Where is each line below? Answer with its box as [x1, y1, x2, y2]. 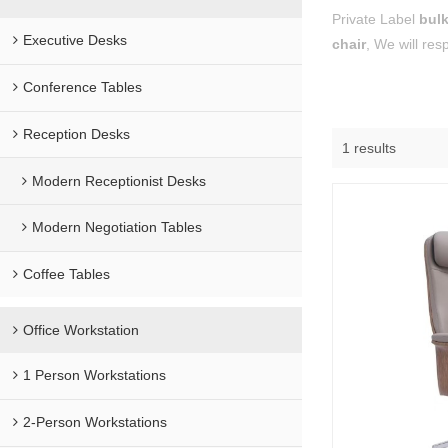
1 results [342, 139, 397, 156]
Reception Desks [23, 125, 131, 142]
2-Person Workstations [23, 414, 168, 431]
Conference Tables [23, 79, 143, 96]
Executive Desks [23, 32, 128, 49]
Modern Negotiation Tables [31, 219, 202, 236]
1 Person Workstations [23, 367, 167, 384]
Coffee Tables [23, 266, 111, 283]
